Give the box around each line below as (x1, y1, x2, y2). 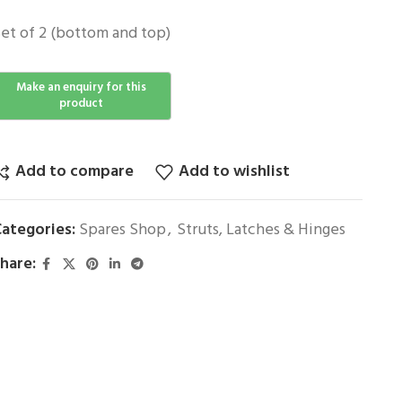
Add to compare (14, 159, 134, 186)
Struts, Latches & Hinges (176, 216, 345, 243)
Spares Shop (78, 216, 166, 243)
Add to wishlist (178, 159, 290, 186)
